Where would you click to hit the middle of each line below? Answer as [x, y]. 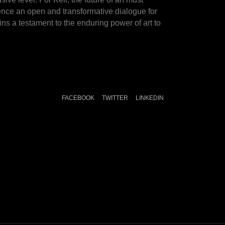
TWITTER [115, 98]
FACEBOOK [78, 98]
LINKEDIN [150, 98]
